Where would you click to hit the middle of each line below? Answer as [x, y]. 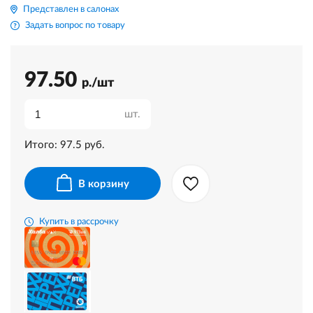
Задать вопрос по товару [75, 26]
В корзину [103, 184]
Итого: [42, 145]
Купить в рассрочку [79, 221]
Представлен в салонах [71, 9]
